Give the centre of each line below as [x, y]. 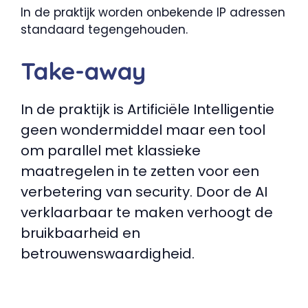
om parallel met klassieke [111, 150]
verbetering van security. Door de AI [144, 191]
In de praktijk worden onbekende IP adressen [153, 13]
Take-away [83, 70]
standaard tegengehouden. [104, 30]
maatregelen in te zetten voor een [140, 171]
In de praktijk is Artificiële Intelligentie [147, 109]
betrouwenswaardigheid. [108, 253]
